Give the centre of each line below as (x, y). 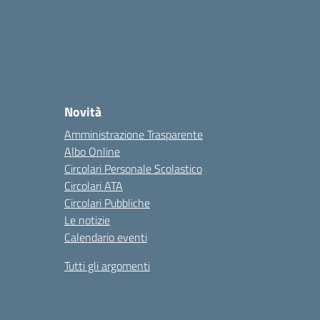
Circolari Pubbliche (107, 203)
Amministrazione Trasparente (134, 134)
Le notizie (87, 220)
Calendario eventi (106, 237)
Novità (83, 112)
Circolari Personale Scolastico (133, 169)
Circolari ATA (94, 186)
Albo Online (92, 151)
